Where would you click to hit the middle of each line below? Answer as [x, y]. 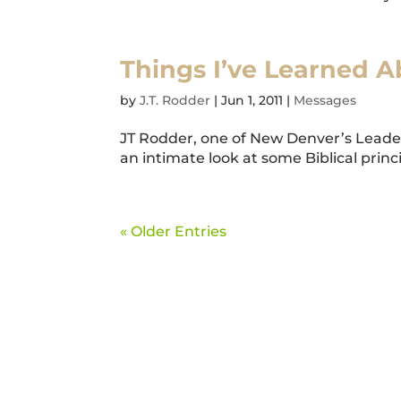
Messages [325, 100]
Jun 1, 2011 [252, 100]
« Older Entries [174, 231]
